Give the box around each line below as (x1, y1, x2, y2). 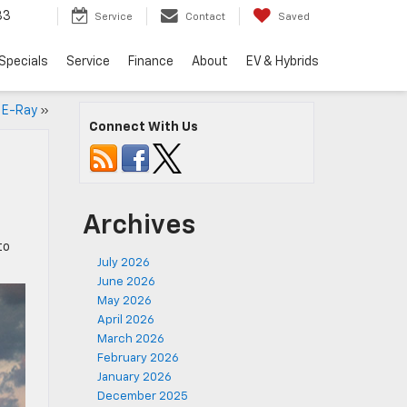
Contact (185, 12, 225, 23)
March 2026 (97, 333, 164, 345)
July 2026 (97, 257, 150, 269)
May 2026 (97, 295, 152, 307)
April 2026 (97, 314, 154, 326)
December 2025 (97, 391, 188, 402)
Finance (128, 55, 174, 69)
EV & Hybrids (246, 55, 319, 69)
